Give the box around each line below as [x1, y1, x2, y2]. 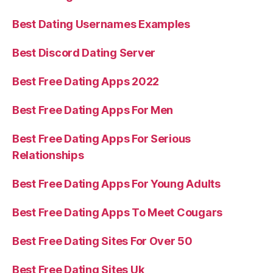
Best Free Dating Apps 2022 [12, 75, 159, 88]
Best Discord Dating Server [12, 46, 155, 59]
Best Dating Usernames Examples [12, 18, 190, 30]
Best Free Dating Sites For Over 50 [12, 235, 193, 247]
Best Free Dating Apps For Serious [12, 132, 191, 145]
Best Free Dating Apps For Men [12, 104, 174, 116]
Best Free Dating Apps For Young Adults [12, 177, 221, 190]
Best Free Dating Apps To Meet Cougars [12, 206, 223, 219]
